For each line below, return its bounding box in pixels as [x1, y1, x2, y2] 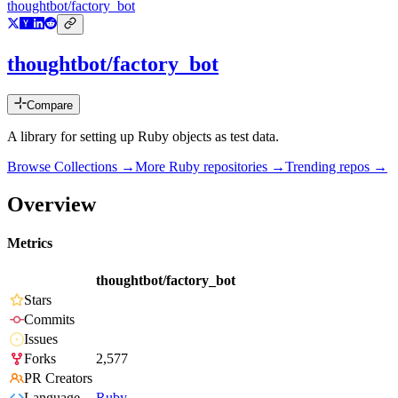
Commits [24, 312, 75, 328]
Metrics [7, 235, 52, 251]
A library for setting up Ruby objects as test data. [7, 129, 279, 145]
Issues [24, 331, 58, 347]
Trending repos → [285, 159, 387, 175]
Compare [27, 99, 73, 113]
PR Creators [24, 370, 92, 386]
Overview [7, 192, 96, 216]
